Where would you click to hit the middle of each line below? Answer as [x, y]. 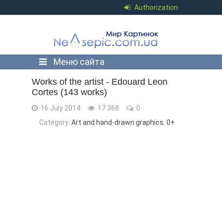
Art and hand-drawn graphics [117, 122]
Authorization [156, 7]
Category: [55, 122]
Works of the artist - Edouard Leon [100, 82]
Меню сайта [78, 62]
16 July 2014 [60, 108]
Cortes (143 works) [69, 92]
